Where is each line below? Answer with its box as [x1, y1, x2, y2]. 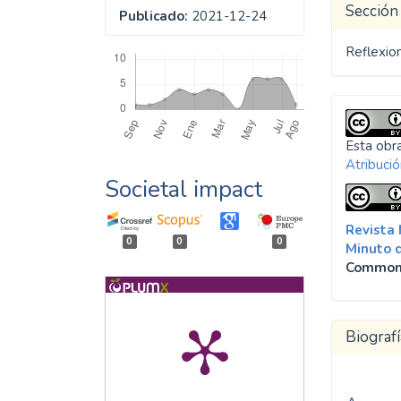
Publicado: [119, 6, 188, 25]
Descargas [110, 38, 164, 52]
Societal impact [105, 173, 262, 205]
